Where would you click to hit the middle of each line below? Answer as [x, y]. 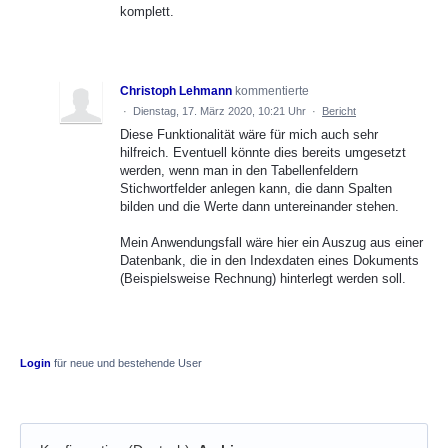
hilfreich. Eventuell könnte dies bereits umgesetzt [263, 152]
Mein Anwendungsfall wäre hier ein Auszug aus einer [271, 242]
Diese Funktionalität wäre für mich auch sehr [249, 134]
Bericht [339, 110]
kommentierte [272, 90]
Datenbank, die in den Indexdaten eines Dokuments [269, 260]
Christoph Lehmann [176, 90]
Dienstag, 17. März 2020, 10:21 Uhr [219, 110]
